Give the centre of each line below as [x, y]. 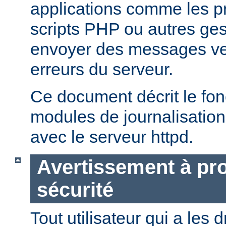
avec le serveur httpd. [112, 136]
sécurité [75, 190]
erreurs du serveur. [102, 69]
